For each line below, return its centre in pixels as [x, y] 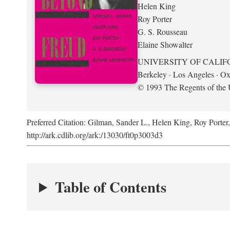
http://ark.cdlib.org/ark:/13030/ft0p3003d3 [95, 135]
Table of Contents [110, 187]
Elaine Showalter [165, 44]
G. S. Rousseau [162, 31]
